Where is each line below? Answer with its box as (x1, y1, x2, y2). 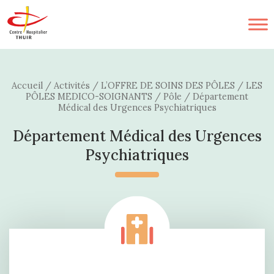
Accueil (12, 80, 43, 91)
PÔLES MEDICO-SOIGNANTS (26, 91, 152, 102)
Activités (54, 80, 90, 91)
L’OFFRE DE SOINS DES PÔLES (101, 80, 235, 91)
